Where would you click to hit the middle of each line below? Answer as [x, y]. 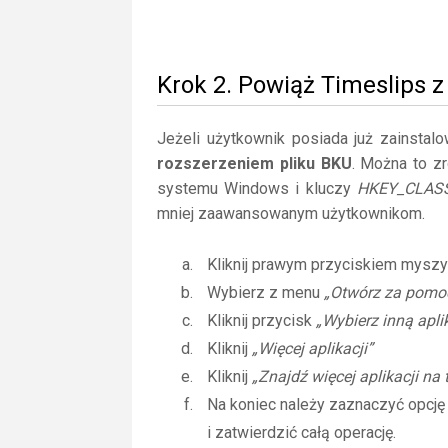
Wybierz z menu [265, 292]
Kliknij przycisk [261, 320]
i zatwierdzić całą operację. [301, 432]
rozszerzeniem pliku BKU [254, 163]
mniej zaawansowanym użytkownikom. [291, 213]
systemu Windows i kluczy [257, 188]
